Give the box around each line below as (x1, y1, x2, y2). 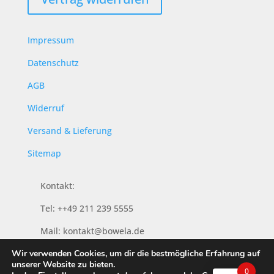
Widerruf (27, 102, 64, 114)
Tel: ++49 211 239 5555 (40, 202, 133, 214)
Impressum (27, 34, 74, 46)
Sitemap (27, 147, 61, 159)
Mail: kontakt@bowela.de (40, 224, 144, 237)
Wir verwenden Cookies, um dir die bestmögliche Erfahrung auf (12, 248, 260, 259)
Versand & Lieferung (27, 124, 112, 136)
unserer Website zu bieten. (12, 259, 115, 270)
